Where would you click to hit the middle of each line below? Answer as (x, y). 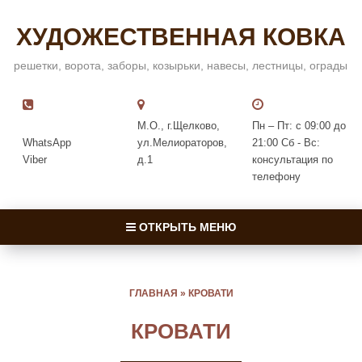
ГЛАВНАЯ (153, 293)
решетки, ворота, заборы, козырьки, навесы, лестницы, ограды (181, 65)
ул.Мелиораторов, (183, 143)
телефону (277, 177)
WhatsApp (47, 143)
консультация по (293, 160)
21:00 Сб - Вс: (286, 143)
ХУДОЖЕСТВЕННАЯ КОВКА (181, 37)
